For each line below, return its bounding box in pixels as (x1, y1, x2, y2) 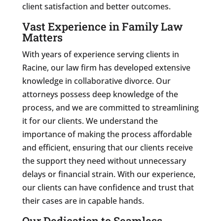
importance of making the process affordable (22, 128, 192, 140)
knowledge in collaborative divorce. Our (22, 75, 171, 86)
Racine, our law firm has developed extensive (22, 62, 190, 73)
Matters (22, 30, 63, 44)
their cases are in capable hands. (22, 195, 144, 206)
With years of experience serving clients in (22, 48, 179, 60)
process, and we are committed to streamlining (22, 102, 199, 113)
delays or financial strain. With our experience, (22, 168, 195, 180)
